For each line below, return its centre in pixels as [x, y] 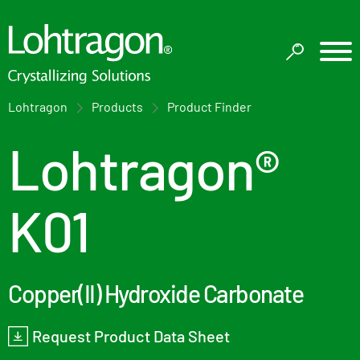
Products [117, 106]
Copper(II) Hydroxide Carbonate [155, 293]
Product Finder [209, 106]
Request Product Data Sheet [131, 336]
